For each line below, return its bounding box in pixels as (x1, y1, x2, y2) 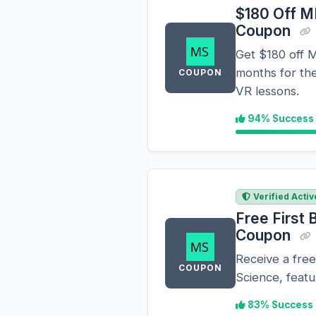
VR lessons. (236, 84, 299, 98)
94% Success (245, 113, 314, 124)
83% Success (245, 299, 313, 310)
